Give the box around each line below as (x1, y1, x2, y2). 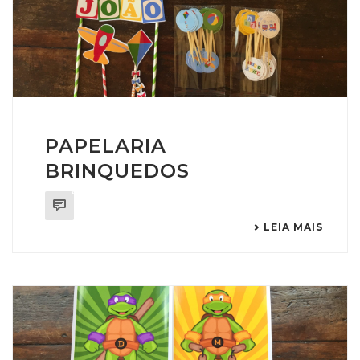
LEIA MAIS (264, 221, 323, 234)
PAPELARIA (45, 134, 166, 158)
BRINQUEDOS (45, 159, 190, 183)
